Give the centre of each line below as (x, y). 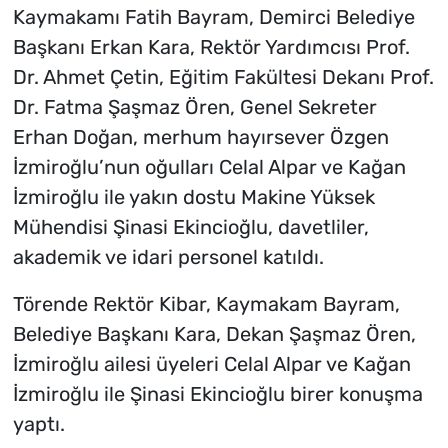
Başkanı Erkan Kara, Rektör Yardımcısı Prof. (211, 47)
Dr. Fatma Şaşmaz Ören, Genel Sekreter (194, 107)
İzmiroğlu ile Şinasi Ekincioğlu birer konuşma (217, 394)
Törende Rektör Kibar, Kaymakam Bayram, (206, 304)
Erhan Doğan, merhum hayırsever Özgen (200, 137)
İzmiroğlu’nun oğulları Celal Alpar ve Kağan (209, 167)
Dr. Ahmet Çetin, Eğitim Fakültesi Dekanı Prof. (223, 77)
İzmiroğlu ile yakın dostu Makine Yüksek (193, 197)
